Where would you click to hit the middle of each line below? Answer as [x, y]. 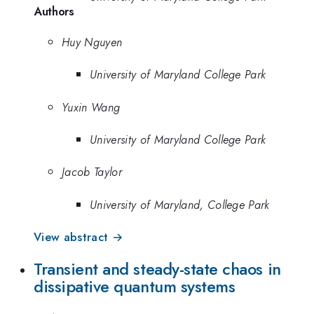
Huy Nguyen [92, 42]
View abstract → [78, 237]
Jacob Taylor [92, 172]
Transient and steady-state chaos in [157, 269]
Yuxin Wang [91, 107]
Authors [54, 11]
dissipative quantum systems [135, 286]
